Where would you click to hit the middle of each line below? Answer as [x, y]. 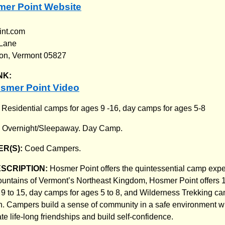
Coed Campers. [53, 148]
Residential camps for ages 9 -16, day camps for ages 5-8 [103, 108]
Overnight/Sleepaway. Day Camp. [62, 128]
